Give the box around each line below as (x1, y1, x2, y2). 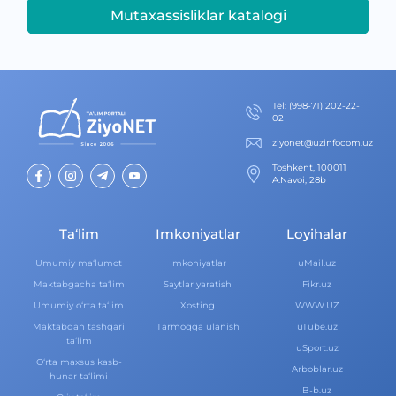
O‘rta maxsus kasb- (35, 356, 122, 368)
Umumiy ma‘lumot (35, 257, 123, 269)
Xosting (180, 300, 216, 311)
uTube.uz (296, 321, 338, 332)
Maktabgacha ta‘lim (33, 278, 125, 290)
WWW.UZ (294, 300, 339, 311)
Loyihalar (286, 225, 348, 242)
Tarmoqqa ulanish (156, 321, 240, 332)
